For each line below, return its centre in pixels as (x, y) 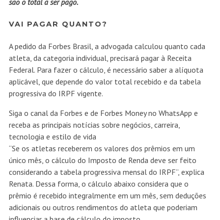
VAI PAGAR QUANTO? (58, 24)
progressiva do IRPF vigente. (56, 94)
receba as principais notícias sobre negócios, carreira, (94, 125)
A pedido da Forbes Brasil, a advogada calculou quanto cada (107, 46)
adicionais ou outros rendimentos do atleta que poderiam (103, 207)
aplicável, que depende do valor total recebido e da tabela (105, 82)
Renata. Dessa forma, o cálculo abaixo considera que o (98, 184)
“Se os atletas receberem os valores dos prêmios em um (102, 149)
